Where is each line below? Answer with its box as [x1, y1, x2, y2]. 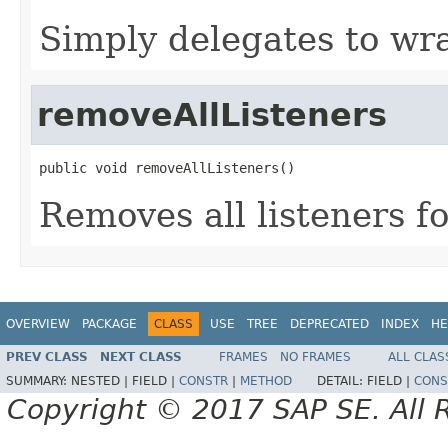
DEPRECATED [290, 316, 369, 331]
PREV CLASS [6, 350, 88, 365]
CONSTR [179, 374, 228, 389]
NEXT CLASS [100, 350, 182, 365]
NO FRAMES [280, 350, 351, 365]
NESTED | [71, 374, 132, 389]
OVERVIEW [6, 316, 70, 331]
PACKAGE [82, 316, 137, 331]
